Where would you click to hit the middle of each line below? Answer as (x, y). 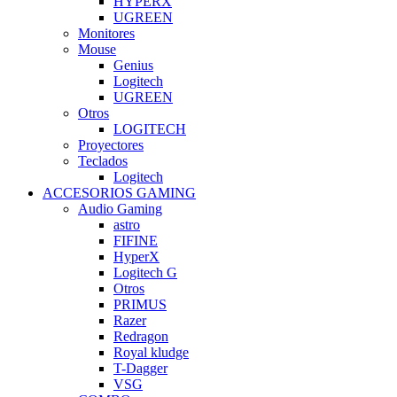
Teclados (103, 161)
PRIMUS (140, 304)
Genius (133, 65)
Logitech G (145, 272)
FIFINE (136, 241)
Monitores (106, 33)
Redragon (141, 336)
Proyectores (111, 145)
